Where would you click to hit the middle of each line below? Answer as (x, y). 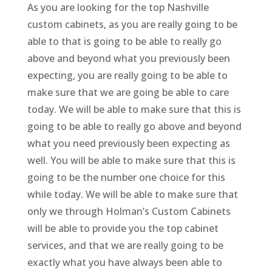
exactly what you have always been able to (124, 262)
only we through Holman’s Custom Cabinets (129, 211)
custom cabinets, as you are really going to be (132, 24)
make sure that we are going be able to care (128, 92)
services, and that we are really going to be (125, 245)
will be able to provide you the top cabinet (123, 228)
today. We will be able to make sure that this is (134, 109)
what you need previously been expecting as (128, 143)
